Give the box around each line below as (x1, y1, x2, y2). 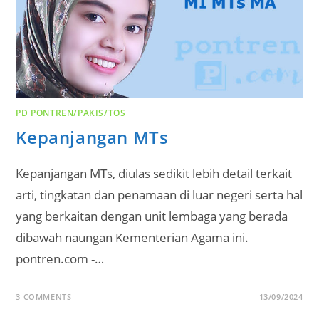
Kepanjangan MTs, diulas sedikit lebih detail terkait (16, 165, 293, 182)
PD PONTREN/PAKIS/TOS (16, 107, 126, 120)
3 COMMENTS (16, 291, 72, 303)
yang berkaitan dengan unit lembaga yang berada (16, 208, 288, 225)
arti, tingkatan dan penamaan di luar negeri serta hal (16, 187, 303, 204)
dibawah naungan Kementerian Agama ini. (16, 229, 249, 246)
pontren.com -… (16, 251, 105, 268)
